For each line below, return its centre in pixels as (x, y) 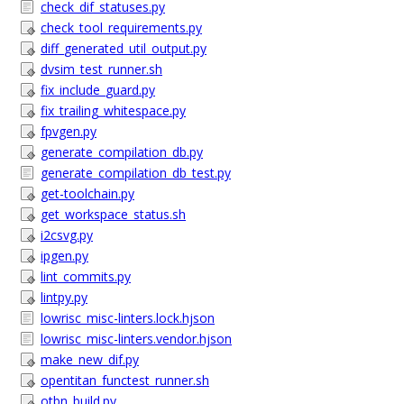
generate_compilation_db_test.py (136, 173)
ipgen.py (64, 256)
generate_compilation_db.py (122, 152)
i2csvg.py (67, 235)
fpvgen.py (69, 131)
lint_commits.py (86, 276)
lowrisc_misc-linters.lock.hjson (128, 318)
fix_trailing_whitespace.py (113, 110)
